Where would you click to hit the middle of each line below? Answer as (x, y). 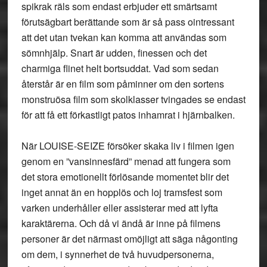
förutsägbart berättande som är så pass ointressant (128, 22)
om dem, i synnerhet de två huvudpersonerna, (117, 254)
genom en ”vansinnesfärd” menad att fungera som (126, 161)
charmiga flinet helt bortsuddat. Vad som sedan (120, 68)
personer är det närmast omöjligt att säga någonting (129, 239)
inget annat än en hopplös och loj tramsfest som (122, 192)
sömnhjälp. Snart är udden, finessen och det (114, 53)
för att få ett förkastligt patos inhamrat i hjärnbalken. (128, 115)
